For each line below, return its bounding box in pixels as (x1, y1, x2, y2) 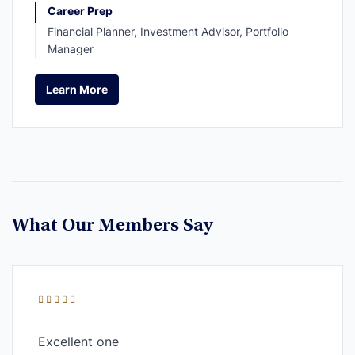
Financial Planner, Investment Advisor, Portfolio (48, 24, 288, 38)
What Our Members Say (12, 216, 213, 236)
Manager (48, 41, 94, 55)
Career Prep (48, 3, 113, 17)
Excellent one (38, 333, 119, 349)
